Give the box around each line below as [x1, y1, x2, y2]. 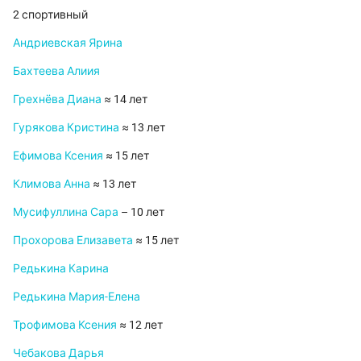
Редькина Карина [13, 262, 109, 276]
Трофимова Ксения [13, 318, 117, 332]
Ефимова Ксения [13, 149, 103, 163]
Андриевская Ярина [13, 36, 122, 50]
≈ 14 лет [102, 93, 147, 106]
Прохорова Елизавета [13, 234, 133, 247]
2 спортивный [13, 8, 88, 22]
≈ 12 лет [117, 318, 163, 332]
